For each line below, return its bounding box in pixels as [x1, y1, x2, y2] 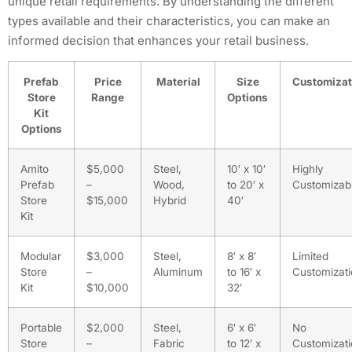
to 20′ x [227, 178, 264, 192]
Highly [292, 163, 324, 176]
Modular [20, 250, 61, 263]
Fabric [153, 337, 185, 350]
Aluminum [153, 266, 203, 279]
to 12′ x [227, 337, 261, 350]
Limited [292, 250, 328, 263]
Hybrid [153, 194, 186, 207]
